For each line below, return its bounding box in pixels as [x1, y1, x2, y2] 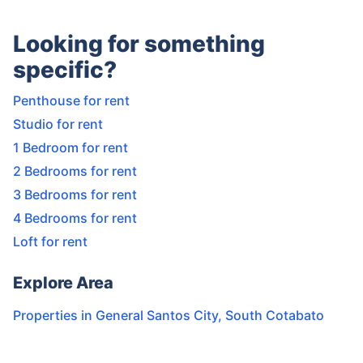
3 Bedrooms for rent [13, 186, 137, 203]
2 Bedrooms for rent [13, 163, 137, 180]
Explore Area [13, 273, 113, 293]
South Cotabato [225, 307, 324, 324]
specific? [13, 56, 117, 84]
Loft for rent [13, 233, 88, 250]
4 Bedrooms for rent [13, 210, 137, 227]
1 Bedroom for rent [13, 139, 128, 156]
